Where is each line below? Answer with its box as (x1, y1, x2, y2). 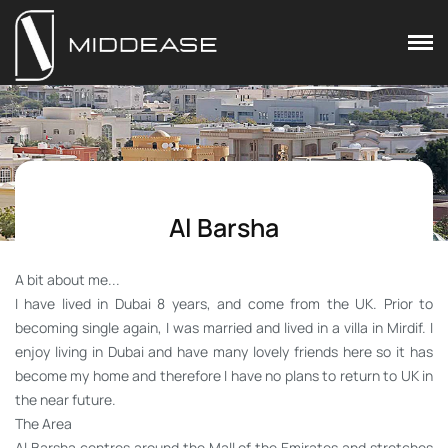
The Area (15, 413, 72, 433)
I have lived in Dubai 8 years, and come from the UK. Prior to (15, 293, 433, 313)
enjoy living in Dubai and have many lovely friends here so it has (15, 341, 433, 361)
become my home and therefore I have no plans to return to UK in (15, 365, 433, 385)
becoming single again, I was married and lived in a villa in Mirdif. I (15, 317, 433, 337)
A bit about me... (15, 269, 120, 289)
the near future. (15, 389, 116, 409)
